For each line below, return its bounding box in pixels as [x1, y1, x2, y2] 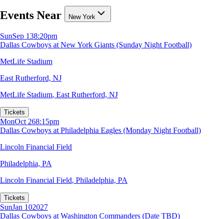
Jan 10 [12, 202, 32, 211]
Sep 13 [12, 31, 34, 40]
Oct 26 [15, 117, 36, 126]
